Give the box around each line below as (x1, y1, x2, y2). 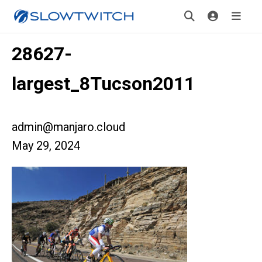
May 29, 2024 (12, 139, 80, 153)
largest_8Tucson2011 (12, 73, 195, 95)
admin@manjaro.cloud (12, 120, 125, 134)
